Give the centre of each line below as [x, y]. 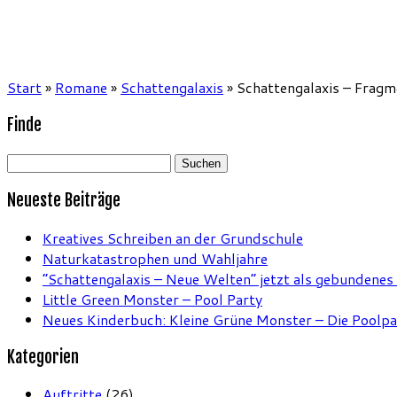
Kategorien [43, 357]
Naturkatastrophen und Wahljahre [155, 258]
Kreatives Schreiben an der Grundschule [173, 237]
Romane [81, 87]
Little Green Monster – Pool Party [152, 299]
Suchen [30, 161]
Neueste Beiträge [64, 201]
